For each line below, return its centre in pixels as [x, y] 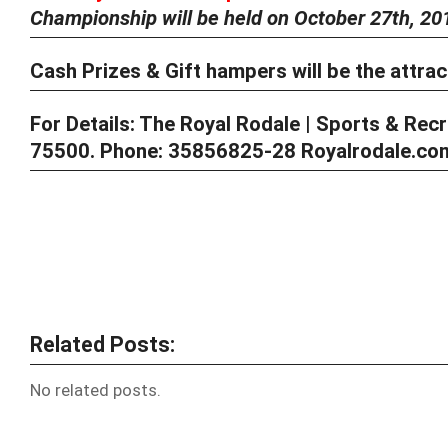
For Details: [84, 124]
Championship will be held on [162, 18]
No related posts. [95, 390]
